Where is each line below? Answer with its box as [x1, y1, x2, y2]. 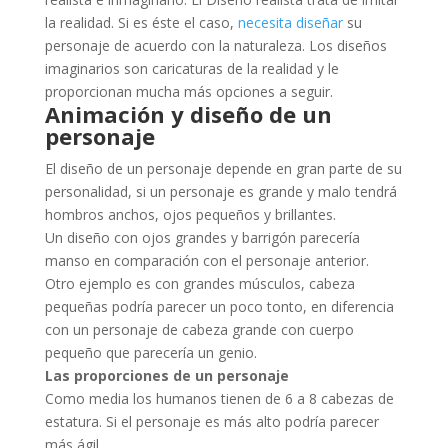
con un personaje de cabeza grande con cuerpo [44, 319, 354, 339]
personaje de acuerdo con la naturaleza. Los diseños [44, 35, 387, 55]
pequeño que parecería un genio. [44, 342, 257, 362]
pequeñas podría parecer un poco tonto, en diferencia [44, 296, 394, 316]
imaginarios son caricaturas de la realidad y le [44, 58, 339, 78]
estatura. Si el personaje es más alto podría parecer [44, 411, 379, 431]
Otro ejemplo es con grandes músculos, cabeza [44, 273, 355, 293]
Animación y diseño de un [44, 98, 332, 129]
